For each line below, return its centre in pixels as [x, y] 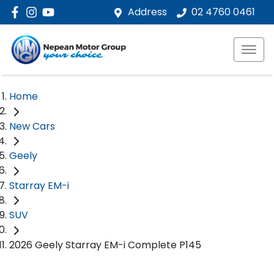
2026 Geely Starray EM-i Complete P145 [105, 245]
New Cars [32, 126]
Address [147, 12]
